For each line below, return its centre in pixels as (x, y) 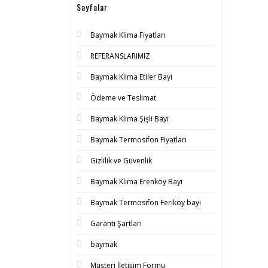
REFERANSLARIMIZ (120, 56)
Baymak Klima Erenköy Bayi (136, 182)
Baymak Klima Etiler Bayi (131, 77)
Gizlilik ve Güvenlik (121, 161)
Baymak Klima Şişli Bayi (130, 119)
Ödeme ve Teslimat (123, 98)
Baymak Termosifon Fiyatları (138, 140)
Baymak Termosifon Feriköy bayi (146, 202)
